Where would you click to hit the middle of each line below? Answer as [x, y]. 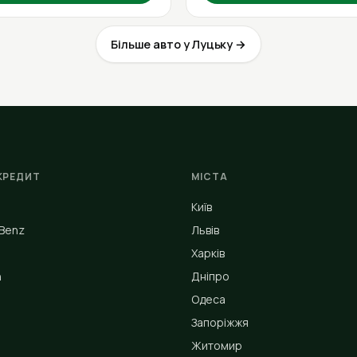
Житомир [217, 345]
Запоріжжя [220, 322]
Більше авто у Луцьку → [178, 44]
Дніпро [210, 276]
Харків [208, 253]
